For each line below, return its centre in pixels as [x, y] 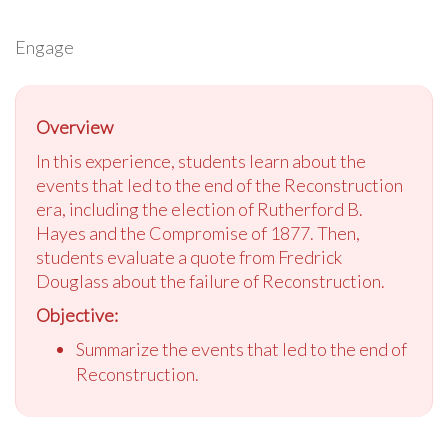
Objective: [77, 315]
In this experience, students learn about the [201, 161]
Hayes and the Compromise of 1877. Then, [198, 233]
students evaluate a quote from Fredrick [189, 257]
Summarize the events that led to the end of [241, 349]
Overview [74, 127]
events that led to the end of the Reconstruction [219, 185]
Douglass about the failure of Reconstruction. [210, 281]
